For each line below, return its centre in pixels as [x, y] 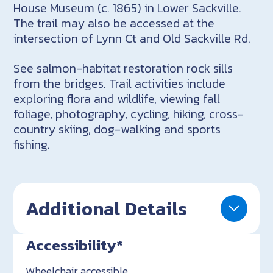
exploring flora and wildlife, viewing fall [117, 98]
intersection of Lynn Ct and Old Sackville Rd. [132, 38]
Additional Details [107, 208]
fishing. [32, 144]
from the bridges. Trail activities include [120, 83]
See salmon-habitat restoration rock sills [123, 68]
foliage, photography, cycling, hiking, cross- [129, 114]
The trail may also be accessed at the [114, 23]
